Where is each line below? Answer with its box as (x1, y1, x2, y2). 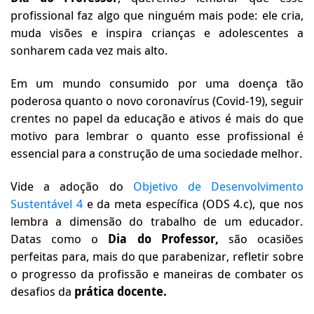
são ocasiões (218, 231, 304, 247)
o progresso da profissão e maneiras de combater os (11, 266, 303, 282)
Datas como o (11, 231, 109, 247)
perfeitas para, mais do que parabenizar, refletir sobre (11, 248, 303, 264)
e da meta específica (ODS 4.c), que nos (82, 196, 304, 212)
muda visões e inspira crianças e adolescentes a (11, 25, 303, 41)
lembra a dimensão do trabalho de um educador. (11, 213, 303, 229)
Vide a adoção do (11, 178, 133, 194)
